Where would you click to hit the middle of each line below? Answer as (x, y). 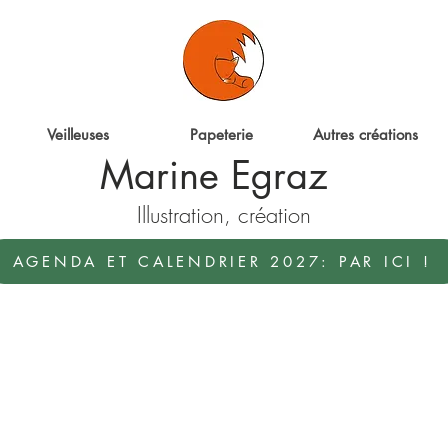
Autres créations (365, 134)
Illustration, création (224, 214)
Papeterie (221, 134)
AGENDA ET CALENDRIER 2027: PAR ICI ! (222, 261)
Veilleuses (77, 134)
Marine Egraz (214, 175)
